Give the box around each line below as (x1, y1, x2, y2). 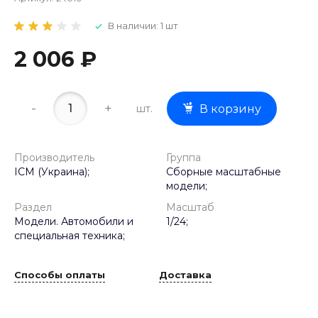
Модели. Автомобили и (14, 215, 133, 229)
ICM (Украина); (14, 165, 89, 179)
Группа (166, 151, 201, 165)
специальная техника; (14, 229, 125, 243)
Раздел (14, 201, 52, 214)
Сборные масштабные (166, 165, 281, 179)
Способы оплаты (14, 268, 105, 280)
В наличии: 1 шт (108, 20, 178, 31)
